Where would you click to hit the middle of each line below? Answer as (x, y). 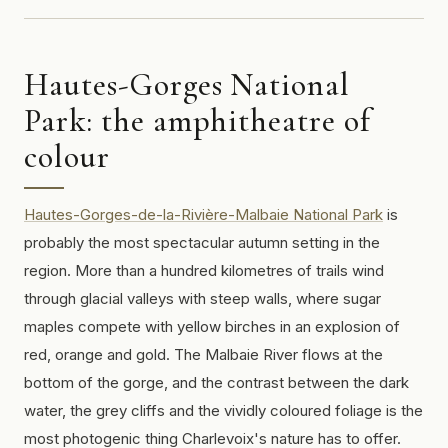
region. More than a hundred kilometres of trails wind (204, 270)
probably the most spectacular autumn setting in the (202, 242)
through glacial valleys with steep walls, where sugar (202, 298)
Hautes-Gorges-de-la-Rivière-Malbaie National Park (203, 214)
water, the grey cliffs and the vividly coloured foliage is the (223, 410)
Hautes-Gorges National (187, 84)
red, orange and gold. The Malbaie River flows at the (203, 354)
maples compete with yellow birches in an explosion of (212, 326)
